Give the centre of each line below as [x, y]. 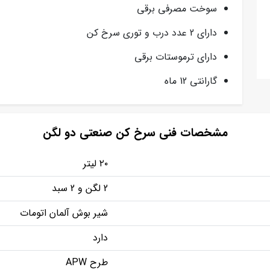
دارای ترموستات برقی [176, 57]
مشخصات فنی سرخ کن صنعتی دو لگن [135, 133]
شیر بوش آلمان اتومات [64, 213]
